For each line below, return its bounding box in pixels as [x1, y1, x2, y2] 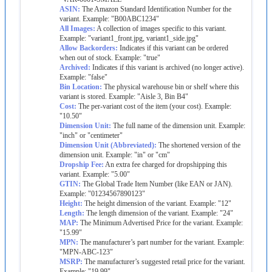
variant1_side [146, 33, 185, 42]
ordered [206, 43, 228, 52]
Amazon [94, 4, 118, 13]
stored [87, 92, 105, 101]
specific [162, 24, 184, 33]
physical [117, 82, 140, 91]
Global [95, 179, 115, 188]
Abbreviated [113, 140, 152, 149]
